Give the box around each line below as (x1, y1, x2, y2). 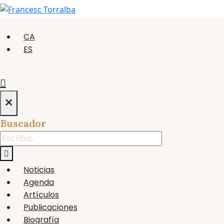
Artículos (23, 188, 59, 200)
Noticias (23, 163, 54, 175)
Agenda (23, 176, 54, 188)
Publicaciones (23, 201, 77, 213)
